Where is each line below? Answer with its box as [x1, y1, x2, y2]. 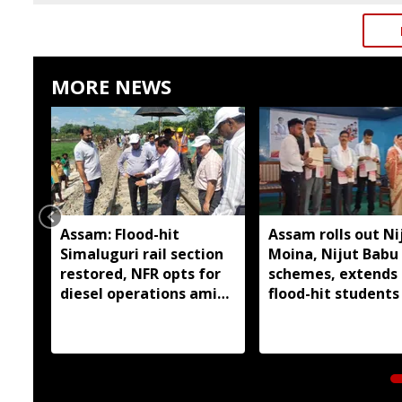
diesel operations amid [60, 283, 226, 303]
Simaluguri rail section [60, 243, 223, 264]
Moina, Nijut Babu [267, 243, 398, 264]
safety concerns [60, 302, 175, 323]
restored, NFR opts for [60, 263, 221, 284]
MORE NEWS [51, 73, 171, 100]
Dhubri [267, 302, 316, 323]
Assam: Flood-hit [60, 223, 179, 244]
